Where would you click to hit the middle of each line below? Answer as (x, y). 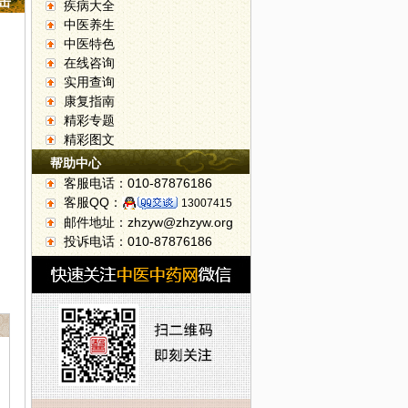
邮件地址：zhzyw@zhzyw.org (148, 222)
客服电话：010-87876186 (138, 183)
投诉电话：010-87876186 (138, 241)
